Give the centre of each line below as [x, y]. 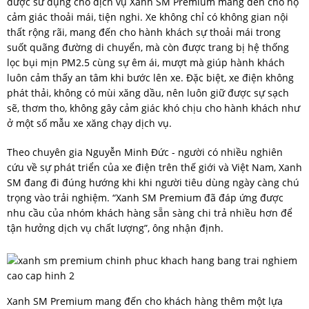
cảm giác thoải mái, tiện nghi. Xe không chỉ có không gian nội [148, 17]
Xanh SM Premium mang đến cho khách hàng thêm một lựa [145, 301]
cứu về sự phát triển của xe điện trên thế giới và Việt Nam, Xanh [154, 167]
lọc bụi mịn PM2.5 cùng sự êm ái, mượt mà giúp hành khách [146, 62]
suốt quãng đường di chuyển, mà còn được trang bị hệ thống [148, 47]
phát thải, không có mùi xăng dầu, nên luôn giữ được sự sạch [148, 93]
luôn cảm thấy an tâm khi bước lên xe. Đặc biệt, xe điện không [150, 78]
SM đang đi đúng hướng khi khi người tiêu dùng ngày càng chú [153, 182]
